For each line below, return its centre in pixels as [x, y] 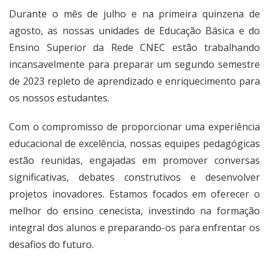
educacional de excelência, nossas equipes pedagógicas [134, 143]
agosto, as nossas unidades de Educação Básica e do [134, 30]
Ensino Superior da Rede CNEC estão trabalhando [134, 47]
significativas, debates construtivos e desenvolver [134, 177]
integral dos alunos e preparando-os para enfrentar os [134, 227]
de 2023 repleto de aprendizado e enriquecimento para [134, 81]
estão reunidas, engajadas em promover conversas [134, 160]
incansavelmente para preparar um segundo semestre [134, 64]
